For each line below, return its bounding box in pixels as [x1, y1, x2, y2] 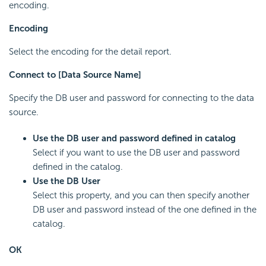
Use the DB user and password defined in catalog [33, 132, 236, 144]
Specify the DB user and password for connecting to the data [9, 92, 254, 103]
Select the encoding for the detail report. [9, 46, 172, 57]
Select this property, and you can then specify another [33, 189, 249, 201]
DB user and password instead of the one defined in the [33, 204, 256, 215]
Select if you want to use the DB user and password [33, 147, 240, 158]
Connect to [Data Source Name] [9, 69, 141, 80]
